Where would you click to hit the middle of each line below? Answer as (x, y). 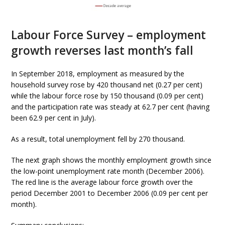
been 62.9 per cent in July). (54, 118)
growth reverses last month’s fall (102, 51)
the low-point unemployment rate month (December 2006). (108, 171)
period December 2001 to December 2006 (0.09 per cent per (110, 193)
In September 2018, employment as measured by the (98, 74)
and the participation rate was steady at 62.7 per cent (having (110, 107)
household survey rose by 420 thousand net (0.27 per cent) (107, 85)
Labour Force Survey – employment (109, 35)
